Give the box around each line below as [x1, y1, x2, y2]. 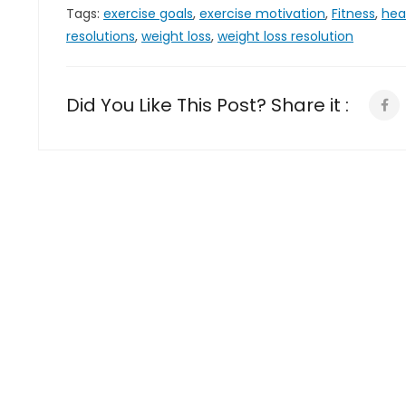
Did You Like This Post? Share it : [66, 92, 349, 118]
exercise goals [103, 5, 193, 23]
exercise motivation [199, 5, 325, 23]
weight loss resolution [217, 27, 353, 45]
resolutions [66, 27, 135, 45]
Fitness [332, 5, 375, 23]
